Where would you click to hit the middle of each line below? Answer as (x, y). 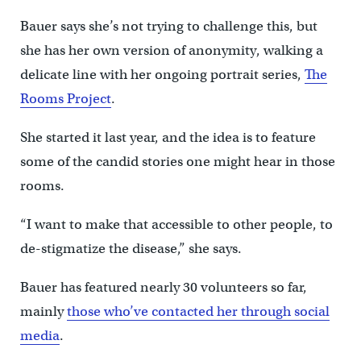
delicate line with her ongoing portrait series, (162, 74)
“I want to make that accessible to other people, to (176, 224)
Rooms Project (65, 98)
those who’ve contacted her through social (198, 311)
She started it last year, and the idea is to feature (168, 137)
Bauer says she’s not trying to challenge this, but (168, 26)
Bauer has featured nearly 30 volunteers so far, (163, 287)
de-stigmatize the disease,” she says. (131, 248)
